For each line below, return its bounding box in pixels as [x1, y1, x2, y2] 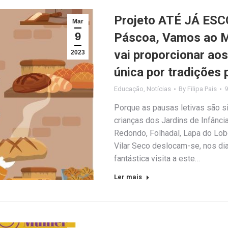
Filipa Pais [187, 84, 217, 93]
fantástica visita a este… [114, 153, 200, 163]
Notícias [147, 84, 171, 93]
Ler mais [114, 173, 142, 181]
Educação [114, 84, 144, 93]
